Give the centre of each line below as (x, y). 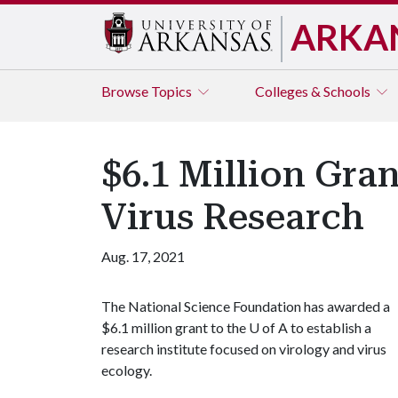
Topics (173, 91)
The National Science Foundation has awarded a (246, 306)
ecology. (127, 370)
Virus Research (233, 217)
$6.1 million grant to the (175, 327)
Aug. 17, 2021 (143, 256)
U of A (268, 327)
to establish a (330, 327)
